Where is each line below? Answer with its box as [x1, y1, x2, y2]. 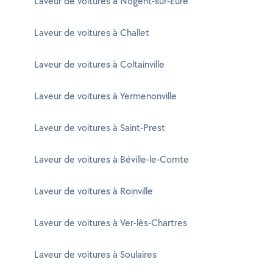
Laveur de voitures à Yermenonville [34, 90, 177, 102]
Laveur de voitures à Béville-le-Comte [34, 153, 189, 166]
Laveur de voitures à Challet [34, 26, 149, 39]
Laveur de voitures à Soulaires [34, 248, 157, 261]
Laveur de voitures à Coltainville [34, 58, 165, 71]
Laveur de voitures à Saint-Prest [34, 121, 165, 134]
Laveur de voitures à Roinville [34, 185, 153, 197]
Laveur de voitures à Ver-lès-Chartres [34, 216, 187, 229]
